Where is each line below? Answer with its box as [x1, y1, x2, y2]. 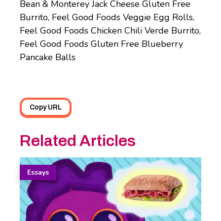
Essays [27, 167, 49, 177]
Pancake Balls [20, 51, 75, 64]
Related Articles [20, 132, 136, 149]
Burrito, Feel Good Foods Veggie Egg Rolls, [20, 11, 194, 24]
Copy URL [30, 104, 62, 111]
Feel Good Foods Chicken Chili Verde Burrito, [20, 25, 201, 37]
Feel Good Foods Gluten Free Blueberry [20, 38, 183, 50]
